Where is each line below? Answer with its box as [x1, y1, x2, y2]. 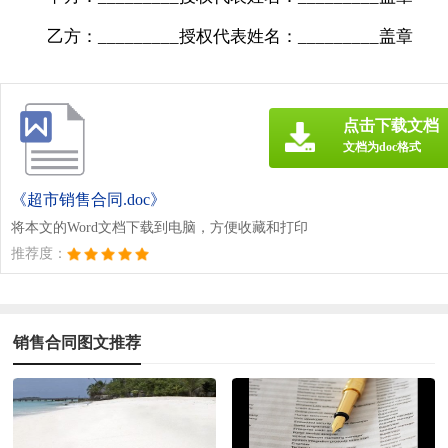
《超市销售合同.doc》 [11, 190, 166, 208]
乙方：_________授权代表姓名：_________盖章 [47, 26, 414, 46]
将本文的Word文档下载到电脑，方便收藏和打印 [11, 219, 308, 235]
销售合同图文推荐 [13, 333, 142, 351]
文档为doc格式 [343, 139, 421, 154]
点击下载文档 [343, 116, 439, 134]
